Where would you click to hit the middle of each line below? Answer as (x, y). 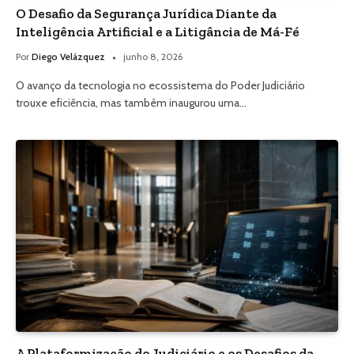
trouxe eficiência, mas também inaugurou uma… (131, 102)
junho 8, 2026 (153, 56)
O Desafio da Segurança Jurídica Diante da (146, 13)
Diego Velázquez (68, 56)
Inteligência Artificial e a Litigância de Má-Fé (158, 31)
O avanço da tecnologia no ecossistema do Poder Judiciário (160, 85)
